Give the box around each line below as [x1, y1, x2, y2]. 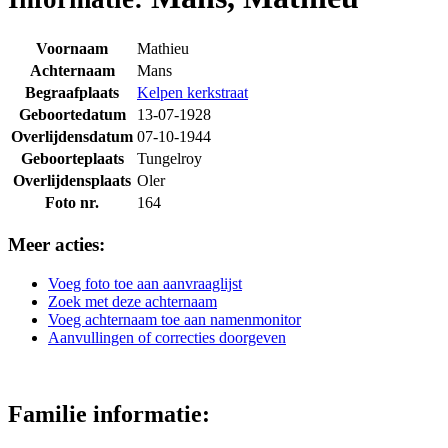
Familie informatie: [8, 400, 210, 427]
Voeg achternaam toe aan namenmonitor [48, 310, 301, 328]
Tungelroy [137, 150, 202, 168]
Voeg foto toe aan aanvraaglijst [48, 274, 242, 292]
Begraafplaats [25, 84, 119, 102]
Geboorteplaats [20, 150, 124, 168]
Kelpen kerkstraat [137, 84, 248, 102]
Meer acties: [8, 234, 105, 256]
